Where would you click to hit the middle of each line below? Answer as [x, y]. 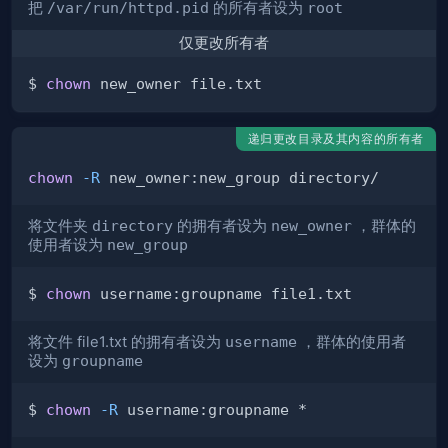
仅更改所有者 [224, 43]
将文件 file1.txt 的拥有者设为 [126, 342]
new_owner [311, 226]
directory [132, 226]
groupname [102, 361]
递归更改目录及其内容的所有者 [335, 139]
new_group [147, 245]
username [261, 342]
